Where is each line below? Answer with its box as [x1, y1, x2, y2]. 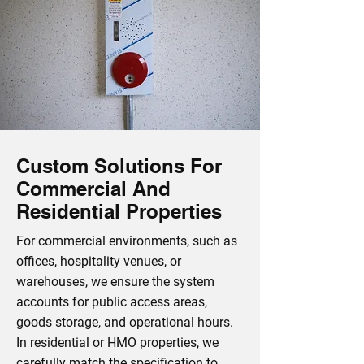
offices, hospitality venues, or [16, 253, 181, 269]
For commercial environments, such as [16, 233, 237, 249]
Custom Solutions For [16, 154, 222, 177]
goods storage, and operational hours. [16, 314, 233, 330]
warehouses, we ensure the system [16, 274, 214, 289]
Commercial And [16, 177, 171, 200]
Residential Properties [16, 200, 222, 223]
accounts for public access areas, [16, 294, 207, 310]
